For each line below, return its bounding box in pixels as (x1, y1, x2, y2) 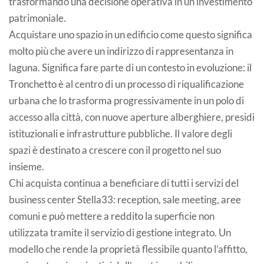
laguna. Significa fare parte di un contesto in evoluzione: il (9, 61, 252, 74)
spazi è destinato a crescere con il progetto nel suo (9, 143, 221, 156)
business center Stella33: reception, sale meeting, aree (9, 193, 241, 206)
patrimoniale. (9, 11, 66, 24)
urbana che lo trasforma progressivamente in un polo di (9, 94, 244, 107)
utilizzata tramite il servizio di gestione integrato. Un (9, 226, 231, 239)
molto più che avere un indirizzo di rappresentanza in (9, 44, 233, 57)
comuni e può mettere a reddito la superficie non (9, 209, 214, 222)
